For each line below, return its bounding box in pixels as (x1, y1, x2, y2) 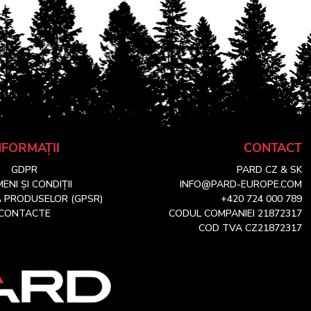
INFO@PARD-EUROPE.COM (180, 178, 302, 191)
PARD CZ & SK (237, 163, 302, 176)
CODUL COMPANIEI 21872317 (169, 207, 302, 220)
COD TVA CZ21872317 (199, 221, 302, 235)
